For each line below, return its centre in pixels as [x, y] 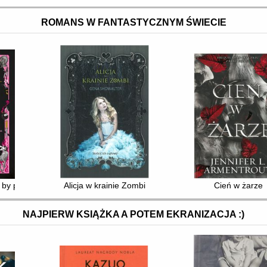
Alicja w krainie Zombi [104, 186]
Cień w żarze [239, 186]
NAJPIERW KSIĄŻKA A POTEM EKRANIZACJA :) [133, 215]
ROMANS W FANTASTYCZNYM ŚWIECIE [133, 22]
